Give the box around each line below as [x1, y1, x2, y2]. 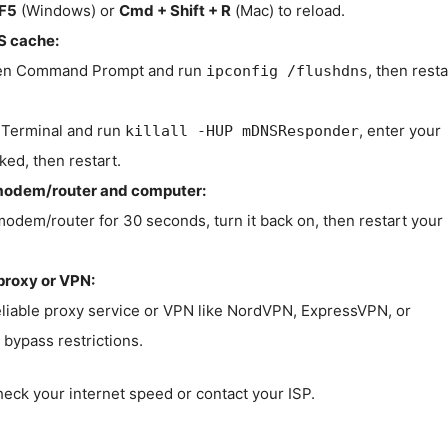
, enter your [358, 121, 441, 140]
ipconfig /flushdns [205, 62, 368, 80]
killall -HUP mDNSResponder [124, 122, 359, 140]
